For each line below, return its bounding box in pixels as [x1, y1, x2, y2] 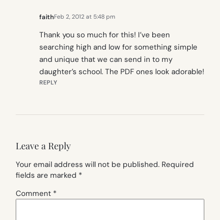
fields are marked [16, 170, 79, 180]
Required [162, 159, 194, 169]
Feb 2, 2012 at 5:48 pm [54, 13, 115, 21]
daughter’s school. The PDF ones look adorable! [39, 67, 204, 77]
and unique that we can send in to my [39, 55, 172, 65]
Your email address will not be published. [16, 159, 160, 169]
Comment [16, 189, 53, 199]
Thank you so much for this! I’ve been [39, 30, 170, 40]
